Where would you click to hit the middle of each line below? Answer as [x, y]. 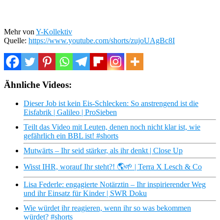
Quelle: [16, 40]
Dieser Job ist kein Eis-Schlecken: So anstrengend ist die [111, 104]
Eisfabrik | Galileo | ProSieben [70, 112]
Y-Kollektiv [54, 31]
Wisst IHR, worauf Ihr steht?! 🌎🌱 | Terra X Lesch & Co [113, 167]
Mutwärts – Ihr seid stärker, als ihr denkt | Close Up [103, 151]
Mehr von [20, 31]
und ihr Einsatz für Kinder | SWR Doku [85, 193]
